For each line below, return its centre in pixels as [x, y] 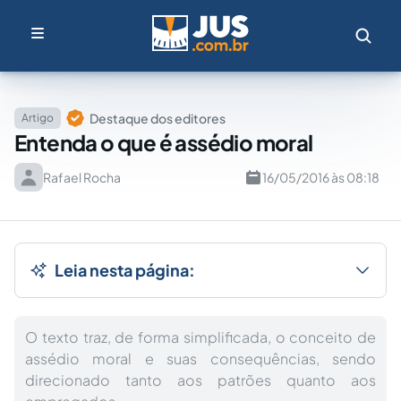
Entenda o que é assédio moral [164, 142]
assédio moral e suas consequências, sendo [200, 358]
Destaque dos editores [158, 118]
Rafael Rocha [82, 177]
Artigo [38, 118]
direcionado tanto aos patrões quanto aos [200, 380]
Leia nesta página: [125, 270]
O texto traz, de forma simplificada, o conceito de [200, 337]
